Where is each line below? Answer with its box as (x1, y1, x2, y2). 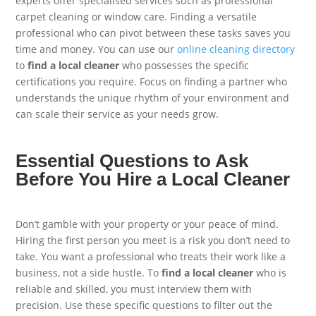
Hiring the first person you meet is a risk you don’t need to (16, 233, 291, 247)
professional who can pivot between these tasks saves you (16, 25, 291, 39)
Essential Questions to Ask (16, 150, 249, 172)
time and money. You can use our (16, 42, 178, 56)
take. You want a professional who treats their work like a (16, 249, 286, 263)
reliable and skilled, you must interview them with (16, 281, 253, 296)
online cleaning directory (177, 42, 296, 56)
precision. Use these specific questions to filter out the (16, 298, 273, 312)
